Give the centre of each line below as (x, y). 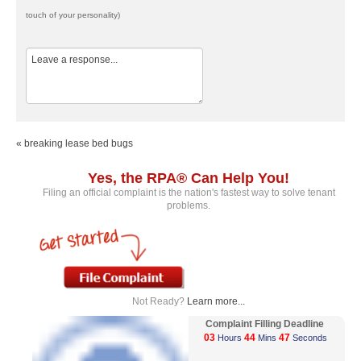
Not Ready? (160, 301)
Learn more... (216, 301)
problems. (189, 205)
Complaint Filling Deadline (267, 324)
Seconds (310, 337)
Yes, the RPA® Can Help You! (189, 178)
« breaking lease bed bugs (75, 143)
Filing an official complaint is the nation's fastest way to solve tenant (189, 192)
